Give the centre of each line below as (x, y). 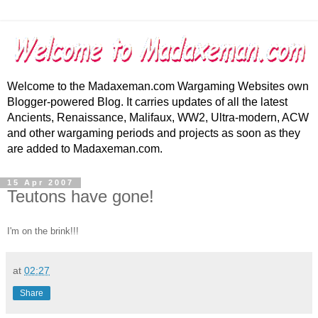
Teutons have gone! (81, 197)
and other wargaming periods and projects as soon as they (154, 133)
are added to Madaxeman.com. (85, 149)
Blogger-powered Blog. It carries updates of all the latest (147, 102)
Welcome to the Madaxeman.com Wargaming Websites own (158, 87)
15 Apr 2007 (40, 183)
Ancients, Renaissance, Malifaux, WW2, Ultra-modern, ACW (158, 118)
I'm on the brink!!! (43, 231)
